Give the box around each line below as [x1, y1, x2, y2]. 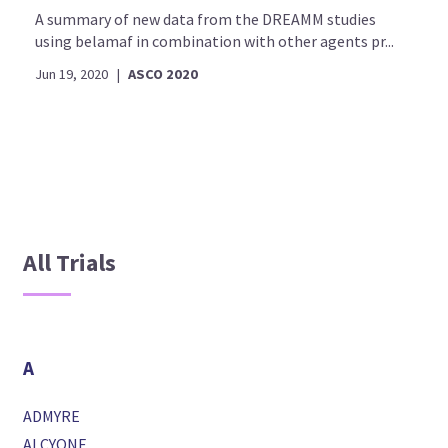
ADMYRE [23, 406, 81, 426]
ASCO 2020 [128, 65, 199, 83]
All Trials [23, 247, 117, 278]
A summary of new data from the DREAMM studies [35, 9, 377, 29]
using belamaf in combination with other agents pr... [35, 31, 395, 51]
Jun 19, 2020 [35, 65, 109, 83]
